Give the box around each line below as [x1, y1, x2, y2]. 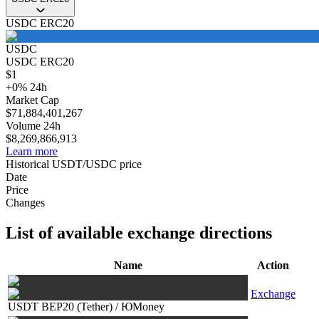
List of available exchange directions [6, 224, 272, 243]
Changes [6, 197, 45, 209]
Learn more [6, 145, 58, 158]
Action [257, 259, 289, 271]
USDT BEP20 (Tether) [8, 300, 113, 313]
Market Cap [6, 94, 59, 107]
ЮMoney [121, 300, 164, 313]
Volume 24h [6, 120, 61, 132]
